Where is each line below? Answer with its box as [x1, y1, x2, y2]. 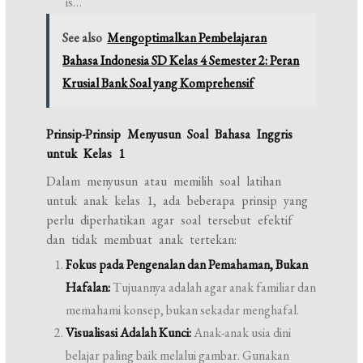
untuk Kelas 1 [46, 145, 126, 163]
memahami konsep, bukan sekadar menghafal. [66, 301, 300, 319]
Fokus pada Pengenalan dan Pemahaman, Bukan [66, 256, 309, 274]
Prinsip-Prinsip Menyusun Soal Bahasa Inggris [46, 126, 293, 143]
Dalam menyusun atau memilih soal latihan [46, 173, 282, 190]
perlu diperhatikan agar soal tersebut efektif [46, 211, 293, 229]
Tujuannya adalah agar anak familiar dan [110, 279, 317, 297]
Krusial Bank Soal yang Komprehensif [62, 75, 254, 92]
